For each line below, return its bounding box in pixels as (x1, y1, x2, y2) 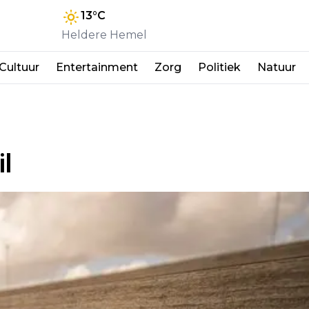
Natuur (257, 60, 296, 74)
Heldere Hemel (61, 28, 147, 41)
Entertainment (56, 60, 138, 74)
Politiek (198, 60, 241, 74)
